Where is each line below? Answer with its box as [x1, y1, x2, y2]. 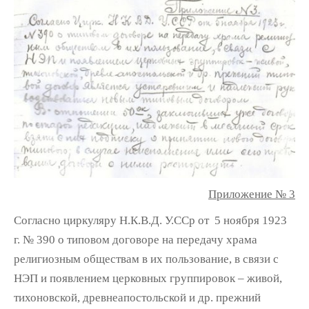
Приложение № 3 [208, 187, 295, 201]
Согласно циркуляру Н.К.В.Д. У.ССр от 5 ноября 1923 [14, 213, 287, 227]
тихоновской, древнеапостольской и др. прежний [14, 290, 261, 304]
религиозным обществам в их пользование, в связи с [14, 252, 279, 266]
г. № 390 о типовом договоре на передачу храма [14, 232, 257, 246]
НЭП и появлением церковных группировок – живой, [14, 271, 282, 285]
